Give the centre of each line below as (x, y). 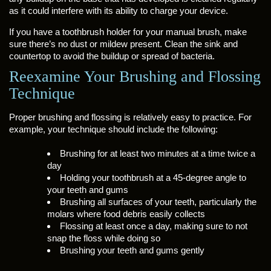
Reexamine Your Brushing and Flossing (135, 77)
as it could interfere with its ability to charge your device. (119, 11)
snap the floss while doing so (103, 238)
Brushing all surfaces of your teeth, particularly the (158, 202)
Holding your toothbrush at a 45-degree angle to (153, 178)
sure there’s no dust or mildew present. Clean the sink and (123, 44)
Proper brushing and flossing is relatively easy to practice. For (130, 117)
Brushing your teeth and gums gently (132, 250)
